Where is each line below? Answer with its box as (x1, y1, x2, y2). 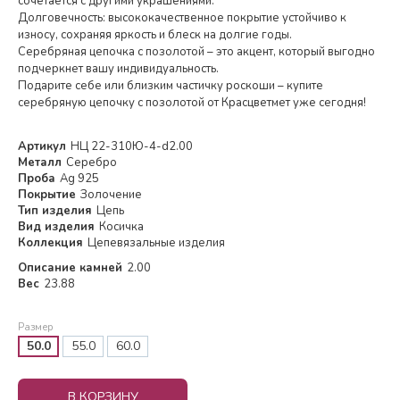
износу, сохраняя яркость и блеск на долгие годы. (18, 27, 292, 44)
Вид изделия (18, 219, 95, 236)
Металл (18, 154, 62, 171)
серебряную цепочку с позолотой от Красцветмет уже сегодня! (18, 95, 366, 112)
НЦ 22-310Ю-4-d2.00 (71, 138, 193, 155)
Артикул (18, 138, 66, 155)
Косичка (99, 219, 144, 236)
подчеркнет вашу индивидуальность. (18, 61, 219, 78)
